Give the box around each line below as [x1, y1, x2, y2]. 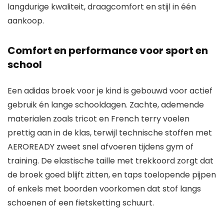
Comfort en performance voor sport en [7, 43, 208, 57]
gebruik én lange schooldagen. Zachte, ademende [7, 98, 204, 110]
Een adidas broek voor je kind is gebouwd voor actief [7, 84, 212, 96]
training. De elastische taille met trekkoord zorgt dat [7, 154, 213, 166]
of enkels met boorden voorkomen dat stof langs [7, 182, 201, 194]
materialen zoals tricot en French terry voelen [7, 112, 189, 124]
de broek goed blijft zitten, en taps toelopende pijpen [7, 168, 216, 180]
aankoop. [7, 14, 44, 26]
